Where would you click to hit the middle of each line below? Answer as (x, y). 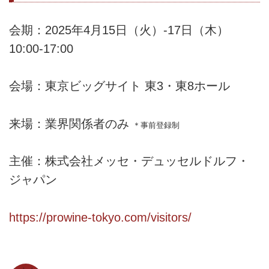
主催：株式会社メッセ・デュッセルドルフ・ (129, 161)
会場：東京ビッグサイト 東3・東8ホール (119, 86)
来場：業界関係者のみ (71, 123)
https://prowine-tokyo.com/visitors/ (100, 217)
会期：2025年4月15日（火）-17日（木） (119, 30)
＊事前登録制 (156, 125)
